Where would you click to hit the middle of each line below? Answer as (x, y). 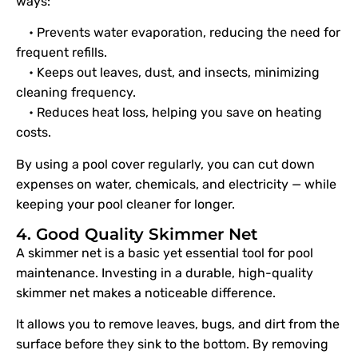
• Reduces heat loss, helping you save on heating (169, 113)
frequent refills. (62, 53)
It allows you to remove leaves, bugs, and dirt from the (178, 324)
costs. (34, 133)
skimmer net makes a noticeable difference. (146, 292)
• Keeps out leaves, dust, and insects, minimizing (168, 73)
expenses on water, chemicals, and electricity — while (176, 184)
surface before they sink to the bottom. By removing (172, 344)
